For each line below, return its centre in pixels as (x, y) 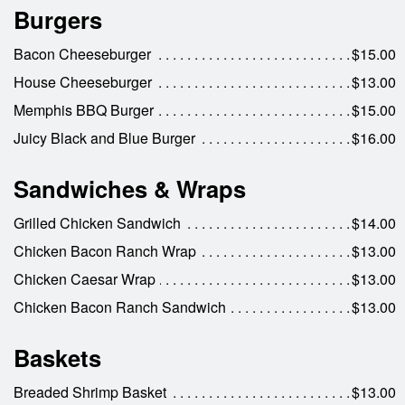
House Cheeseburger (83, 81)
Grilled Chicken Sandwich (97, 222)
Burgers (58, 19)
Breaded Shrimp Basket (90, 391)
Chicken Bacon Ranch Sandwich (120, 306)
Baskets (57, 357)
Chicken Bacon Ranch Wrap (105, 250)
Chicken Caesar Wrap (85, 278)
